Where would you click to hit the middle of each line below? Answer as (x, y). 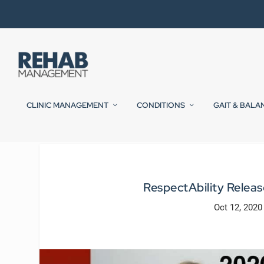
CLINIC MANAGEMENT (67, 105)
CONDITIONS (161, 105)
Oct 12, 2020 (238, 207)
